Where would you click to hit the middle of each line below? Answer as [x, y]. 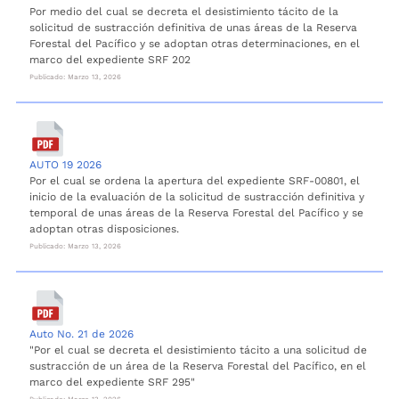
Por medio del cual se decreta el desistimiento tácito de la [184, 11]
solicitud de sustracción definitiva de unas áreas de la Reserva [193, 27]
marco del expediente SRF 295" [112, 382]
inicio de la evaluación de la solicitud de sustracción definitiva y [197, 196]
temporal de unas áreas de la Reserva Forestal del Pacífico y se [196, 212]
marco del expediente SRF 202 [110, 59]
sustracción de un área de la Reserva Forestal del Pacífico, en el [198, 366]
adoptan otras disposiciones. [104, 228]
